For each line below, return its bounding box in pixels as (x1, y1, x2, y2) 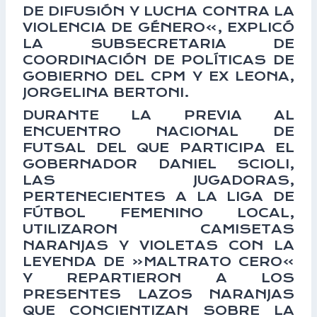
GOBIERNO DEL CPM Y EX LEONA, (23, 69, 294, 83)
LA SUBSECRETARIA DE (23, 36, 294, 51)
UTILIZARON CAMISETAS (23, 221, 294, 236)
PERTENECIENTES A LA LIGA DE (23, 188, 294, 204)
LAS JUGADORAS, (23, 172, 294, 188)
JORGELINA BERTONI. (23, 85, 190, 100)
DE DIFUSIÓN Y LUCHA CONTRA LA (23, 4, 294, 18)
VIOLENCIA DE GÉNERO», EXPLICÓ (23, 20, 294, 35)
